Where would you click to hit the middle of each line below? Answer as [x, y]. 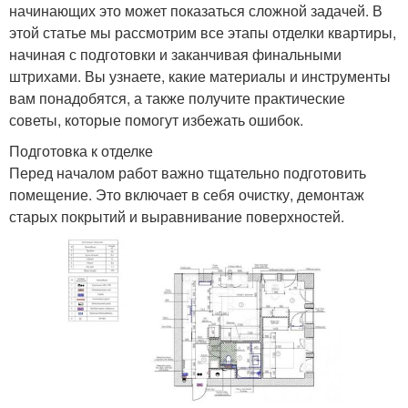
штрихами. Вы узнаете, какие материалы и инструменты [200, 76]
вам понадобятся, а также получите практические [177, 98]
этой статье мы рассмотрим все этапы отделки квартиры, [203, 33]
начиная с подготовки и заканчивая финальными [175, 55]
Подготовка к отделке [81, 151]
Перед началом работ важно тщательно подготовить [188, 173]
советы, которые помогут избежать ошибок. [156, 120]
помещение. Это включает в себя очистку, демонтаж [187, 195]
